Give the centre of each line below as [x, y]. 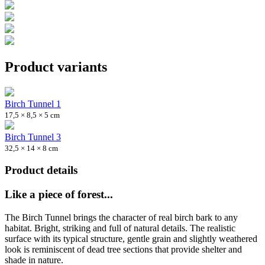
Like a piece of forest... [59, 195]
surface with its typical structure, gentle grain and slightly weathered [131, 238]
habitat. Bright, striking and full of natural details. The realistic [120, 228]
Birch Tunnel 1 [33, 104]
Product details [41, 170]
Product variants [56, 67]
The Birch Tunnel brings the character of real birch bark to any [121, 217]
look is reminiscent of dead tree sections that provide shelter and [123, 249]
